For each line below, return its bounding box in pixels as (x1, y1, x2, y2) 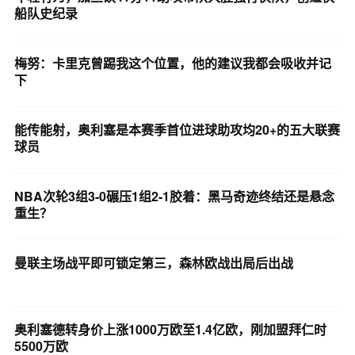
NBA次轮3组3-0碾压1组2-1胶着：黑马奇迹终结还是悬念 (13, 186, 334, 205)
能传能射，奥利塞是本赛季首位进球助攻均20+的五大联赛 (13, 120, 340, 139)
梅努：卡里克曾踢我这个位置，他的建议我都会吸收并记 (13, 53, 331, 72)
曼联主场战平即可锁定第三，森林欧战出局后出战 (13, 253, 293, 272)
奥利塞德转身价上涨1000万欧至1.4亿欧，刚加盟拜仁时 (13, 319, 326, 338)
